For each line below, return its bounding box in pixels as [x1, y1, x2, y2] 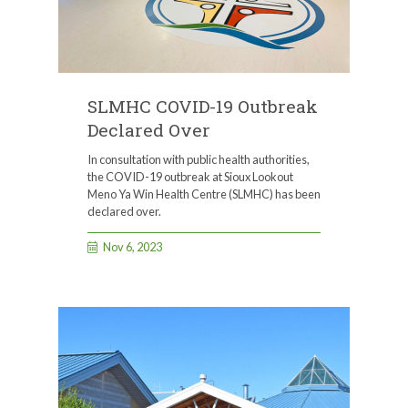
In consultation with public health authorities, [87, 151, 310, 167]
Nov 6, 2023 [103, 240, 163, 255]
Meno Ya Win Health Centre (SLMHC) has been [87, 186, 321, 201]
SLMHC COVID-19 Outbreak [87, 95, 318, 118]
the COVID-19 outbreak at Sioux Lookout [87, 168, 293, 184]
